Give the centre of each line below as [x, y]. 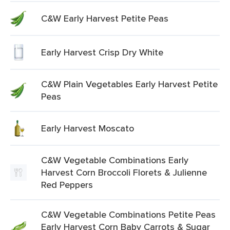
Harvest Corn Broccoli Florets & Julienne [124, 172]
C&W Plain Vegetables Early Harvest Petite [129, 84]
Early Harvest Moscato [88, 128]
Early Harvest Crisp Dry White [102, 52]
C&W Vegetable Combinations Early [115, 160]
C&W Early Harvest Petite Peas [105, 18]
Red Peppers [67, 185]
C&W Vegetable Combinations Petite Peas [128, 214]
